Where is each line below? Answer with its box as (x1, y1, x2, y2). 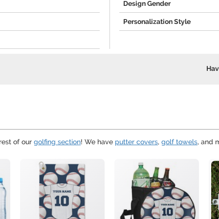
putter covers (115, 138, 158, 146)
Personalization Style (123, 18, 191, 25)
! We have (81, 138, 115, 146)
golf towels (161, 138, 197, 146)
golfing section (34, 138, 81, 146)
